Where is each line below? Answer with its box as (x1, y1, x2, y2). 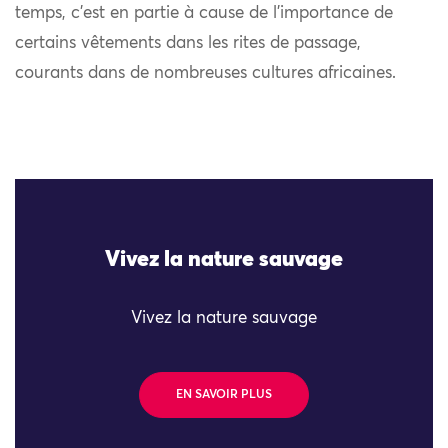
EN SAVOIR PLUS (176, 388, 272, 401)
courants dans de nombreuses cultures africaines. (15, 64, 396, 82)
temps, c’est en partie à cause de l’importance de (15, 4, 393, 22)
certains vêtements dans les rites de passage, (15, 34, 361, 52)
